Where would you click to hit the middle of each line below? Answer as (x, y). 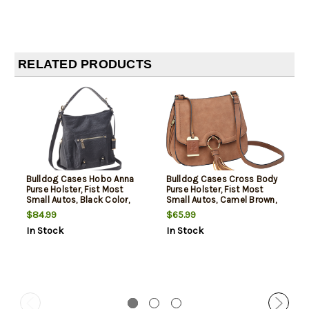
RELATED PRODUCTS (85, 64)
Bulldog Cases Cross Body (222, 179)
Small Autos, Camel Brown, (221, 200)
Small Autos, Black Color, (78, 200)
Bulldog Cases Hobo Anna (80, 179)
